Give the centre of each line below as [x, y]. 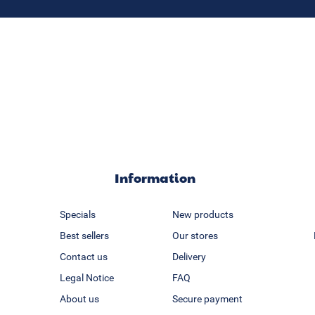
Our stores [195, 236]
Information [155, 178]
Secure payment [207, 299]
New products [202, 215]
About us [79, 299]
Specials [77, 215]
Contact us [83, 257]
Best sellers [84, 236]
